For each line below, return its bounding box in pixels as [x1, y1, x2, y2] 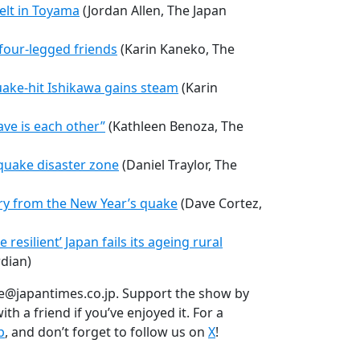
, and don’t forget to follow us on [5, 322, 208, 341]
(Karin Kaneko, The [117, 39, 235, 58]
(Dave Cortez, [178, 194, 262, 212]
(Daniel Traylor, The [119, 155, 237, 174]
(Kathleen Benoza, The [105, 117, 243, 135]
